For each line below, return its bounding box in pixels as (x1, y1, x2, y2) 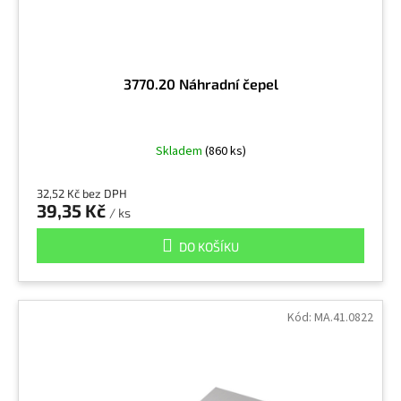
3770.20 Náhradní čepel (123, 74, 278, 92)
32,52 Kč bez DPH (37, 185, 127, 200)
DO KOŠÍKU (179, 238, 239, 254)
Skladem (155, 141, 205, 160)
